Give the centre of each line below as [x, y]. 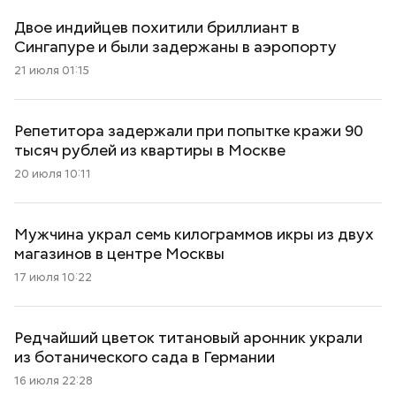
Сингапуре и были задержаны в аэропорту [175, 46]
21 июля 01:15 [52, 70]
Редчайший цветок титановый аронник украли [188, 337]
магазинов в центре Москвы [119, 253]
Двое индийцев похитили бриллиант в [157, 27]
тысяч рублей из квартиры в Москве [150, 150]
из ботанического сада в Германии [145, 357]
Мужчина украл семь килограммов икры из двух [194, 234]
